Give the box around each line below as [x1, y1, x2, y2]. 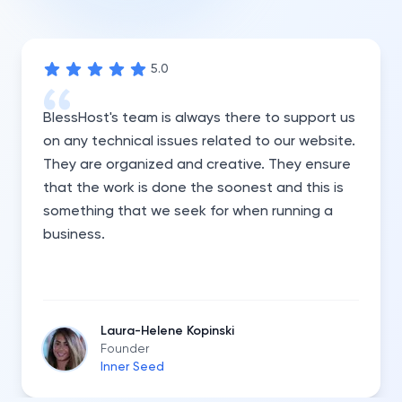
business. [43, 228, 105, 242]
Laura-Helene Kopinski [100, 325, 234, 337]
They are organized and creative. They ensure [43, 158, 351, 172]
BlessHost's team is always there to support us [43, 111, 355, 126]
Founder [100, 343, 149, 355]
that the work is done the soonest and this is [43, 181, 344, 196]
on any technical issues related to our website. [43, 135, 355, 149]
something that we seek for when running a [43, 205, 333, 219]
